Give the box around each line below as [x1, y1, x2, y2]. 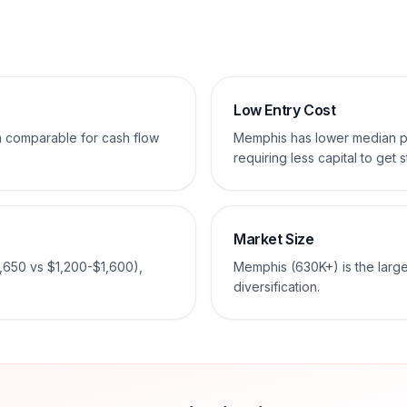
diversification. [233, 279, 320, 294]
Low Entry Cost [233, 101, 336, 119]
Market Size [233, 230, 314, 248]
